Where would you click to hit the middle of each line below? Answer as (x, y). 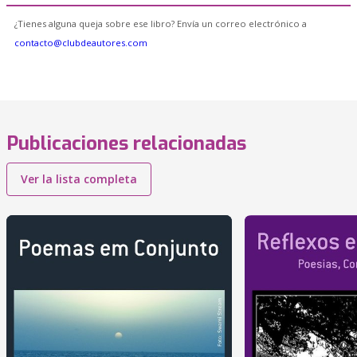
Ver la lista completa (79, 179)
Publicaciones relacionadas (126, 143)
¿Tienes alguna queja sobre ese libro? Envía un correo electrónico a (161, 24)
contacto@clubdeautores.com (81, 43)
